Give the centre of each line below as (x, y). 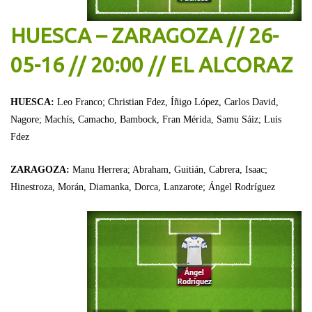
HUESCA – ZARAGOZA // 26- (145, 35)
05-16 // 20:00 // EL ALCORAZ (151, 64)
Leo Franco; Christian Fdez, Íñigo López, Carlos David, (168, 102)
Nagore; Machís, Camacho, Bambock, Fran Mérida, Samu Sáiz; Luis (146, 119)
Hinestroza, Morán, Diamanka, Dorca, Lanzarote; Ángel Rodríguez (143, 187)
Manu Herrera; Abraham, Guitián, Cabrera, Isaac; (170, 169)
